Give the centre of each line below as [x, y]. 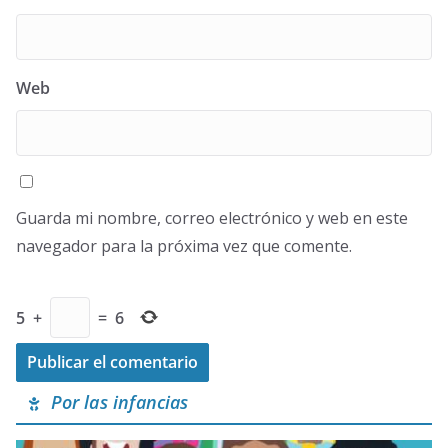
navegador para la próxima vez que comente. [184, 246]
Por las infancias [114, 402]
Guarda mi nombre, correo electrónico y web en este [212, 218]
